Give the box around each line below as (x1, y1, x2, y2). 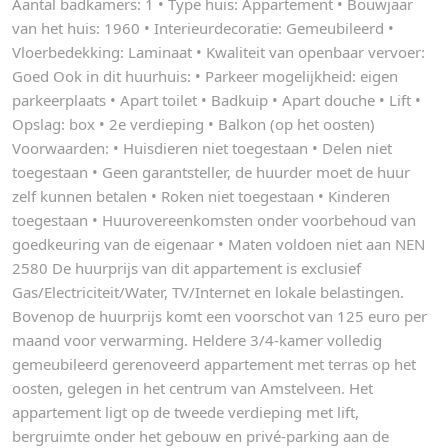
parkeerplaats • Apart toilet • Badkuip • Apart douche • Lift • (12, 90, 421, 110)
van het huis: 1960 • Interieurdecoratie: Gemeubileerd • (12, 18, 394, 38)
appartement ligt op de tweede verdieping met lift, (12, 402, 359, 422)
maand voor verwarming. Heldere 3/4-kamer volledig (12, 330, 382, 350)
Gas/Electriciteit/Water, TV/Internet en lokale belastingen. (12, 282, 404, 302)
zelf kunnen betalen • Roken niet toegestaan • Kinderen (12, 186, 390, 206)
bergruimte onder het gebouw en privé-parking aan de (12, 426, 389, 446)
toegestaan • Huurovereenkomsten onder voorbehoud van (12, 210, 416, 230)
